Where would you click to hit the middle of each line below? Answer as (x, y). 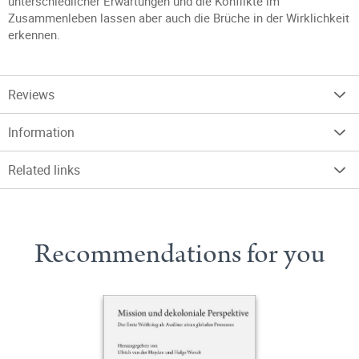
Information (41, 132)
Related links (44, 170)
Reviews (31, 95)
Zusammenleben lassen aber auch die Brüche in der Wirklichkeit (179, 18)
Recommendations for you (179, 254)
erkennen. (34, 34)
